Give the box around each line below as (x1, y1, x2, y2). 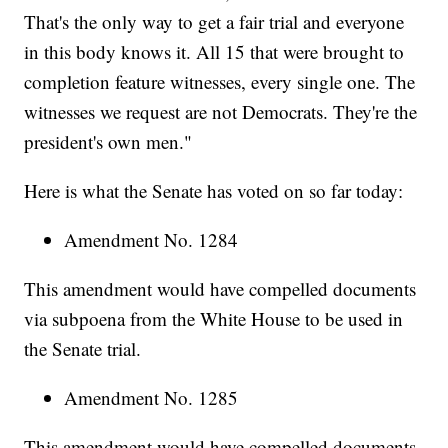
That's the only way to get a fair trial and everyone (24, 9, 405, 35)
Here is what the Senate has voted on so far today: (24, 178, 404, 204)
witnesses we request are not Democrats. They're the (24, 99, 418, 125)
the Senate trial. (24, 336, 142, 362)
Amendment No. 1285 (64, 385, 239, 411)
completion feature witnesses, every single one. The (24, 69, 416, 95)
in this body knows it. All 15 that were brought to (24, 39, 405, 65)
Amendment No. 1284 (64, 227, 239, 253)
